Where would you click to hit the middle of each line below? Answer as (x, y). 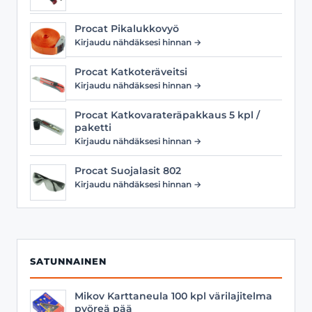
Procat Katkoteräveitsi (131, 71)
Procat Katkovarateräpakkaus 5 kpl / (167, 115)
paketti (93, 127)
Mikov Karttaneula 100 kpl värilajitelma (173, 296)
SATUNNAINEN (68, 261)
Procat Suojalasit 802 (128, 170)
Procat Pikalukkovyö (127, 28)
